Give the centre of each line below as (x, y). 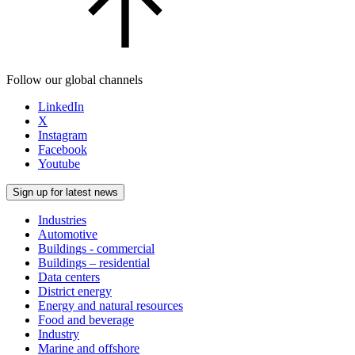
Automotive (68, 234)
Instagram (63, 135)
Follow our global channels (74, 79)
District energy (75, 291)
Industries (62, 219)
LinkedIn (61, 106)
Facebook (63, 149)
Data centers (69, 277)
